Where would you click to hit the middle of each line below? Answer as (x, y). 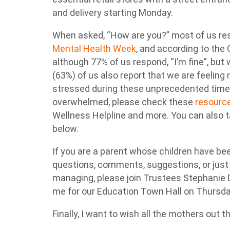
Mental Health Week (94, 49)
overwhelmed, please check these (124, 102)
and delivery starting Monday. (114, 13)
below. (65, 129)
